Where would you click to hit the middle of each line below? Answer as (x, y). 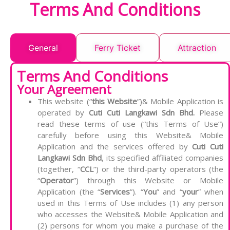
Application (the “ (69, 192)
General (43, 48)
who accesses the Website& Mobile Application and (130, 214)
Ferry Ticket (118, 48)
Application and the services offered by (115, 147)
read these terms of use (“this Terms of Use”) (130, 124)
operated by (63, 113)
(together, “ (59, 169)
